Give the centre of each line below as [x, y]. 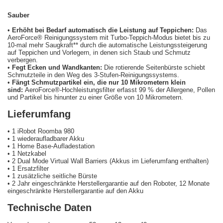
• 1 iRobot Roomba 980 [41, 131]
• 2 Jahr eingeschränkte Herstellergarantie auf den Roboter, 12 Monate [109, 183]
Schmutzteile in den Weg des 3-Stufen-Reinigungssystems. [93, 75]
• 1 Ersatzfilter [28, 168]
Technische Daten [50, 208]
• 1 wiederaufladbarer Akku [46, 139]
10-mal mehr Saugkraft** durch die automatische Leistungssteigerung [107, 45]
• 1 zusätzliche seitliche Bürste [53, 176]
